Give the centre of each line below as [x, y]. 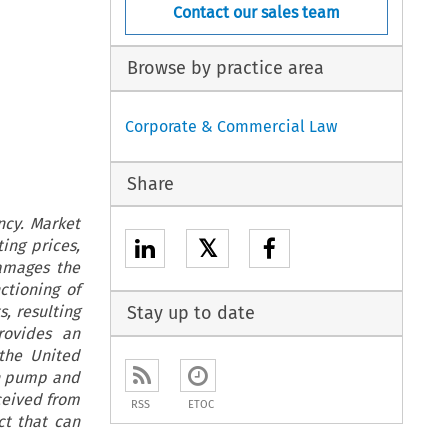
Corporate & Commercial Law [231, 126]
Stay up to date [190, 313]
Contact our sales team [257, 12]
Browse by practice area [225, 68]
